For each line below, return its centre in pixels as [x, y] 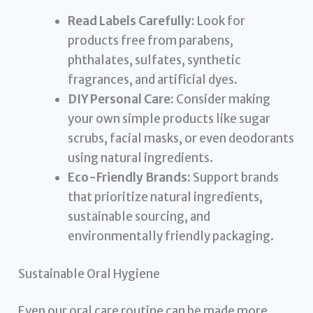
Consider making [223, 100]
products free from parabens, [151, 41]
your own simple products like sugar [169, 119]
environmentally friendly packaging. [171, 236]
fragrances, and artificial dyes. [153, 80]
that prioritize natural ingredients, [166, 197]
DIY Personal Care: [121, 100]
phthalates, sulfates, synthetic [155, 60]
